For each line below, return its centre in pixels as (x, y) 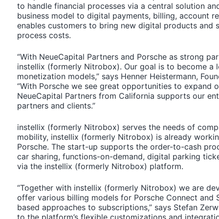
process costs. (44, 35)
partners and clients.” (56, 106)
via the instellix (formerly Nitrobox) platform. (100, 166)
